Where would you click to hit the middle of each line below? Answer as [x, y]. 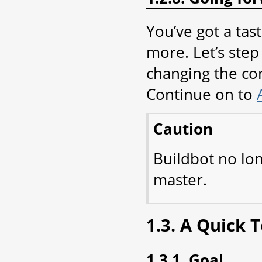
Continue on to [201, 94]
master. [180, 179]
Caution [183, 128]
